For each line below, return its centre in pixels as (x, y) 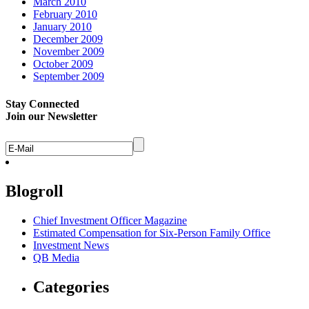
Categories (71, 287)
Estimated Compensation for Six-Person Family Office (152, 232)
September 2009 (69, 77)
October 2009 (63, 64)
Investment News (71, 245)
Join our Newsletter (51, 116)
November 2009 (69, 52)
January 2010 (62, 27)
